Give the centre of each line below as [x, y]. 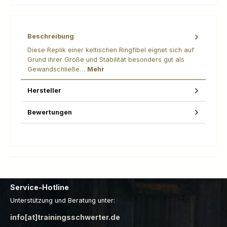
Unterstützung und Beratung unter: [63, 201]
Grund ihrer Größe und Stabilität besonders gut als [106, 59]
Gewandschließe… [57, 69]
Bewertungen [50, 112]
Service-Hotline [40, 187]
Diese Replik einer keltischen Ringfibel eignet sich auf [111, 50]
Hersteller [44, 90]
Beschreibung [51, 36]
